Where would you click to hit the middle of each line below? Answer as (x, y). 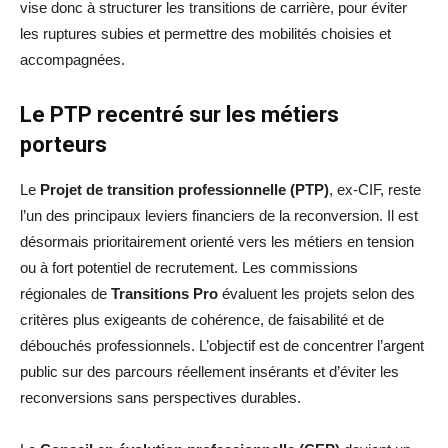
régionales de (65, 294)
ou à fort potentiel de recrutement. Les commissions (189, 268)
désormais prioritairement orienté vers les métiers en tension (217, 242)
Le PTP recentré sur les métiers (179, 115)
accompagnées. (72, 60)
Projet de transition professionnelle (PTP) (184, 190)
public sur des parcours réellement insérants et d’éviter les (209, 372)
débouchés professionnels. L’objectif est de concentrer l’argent (222, 346)
